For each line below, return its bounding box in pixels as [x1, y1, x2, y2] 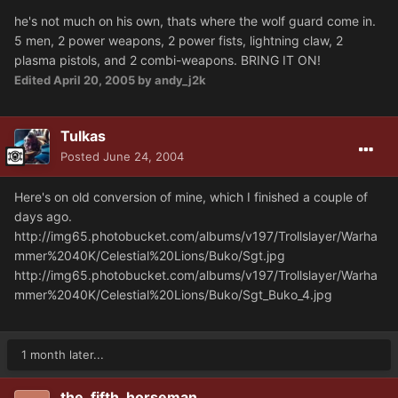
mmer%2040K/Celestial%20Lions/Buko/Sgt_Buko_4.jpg [14, 287, 332, 303]
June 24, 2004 [103, 149, 184, 164]
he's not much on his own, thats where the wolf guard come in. [14, 13, 376, 29]
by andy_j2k [135, 73, 206, 88]
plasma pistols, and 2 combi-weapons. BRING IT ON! [14, 52, 321, 68]
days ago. [14, 209, 72, 225]
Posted [60, 149, 103, 164]
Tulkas [60, 127, 106, 146]
